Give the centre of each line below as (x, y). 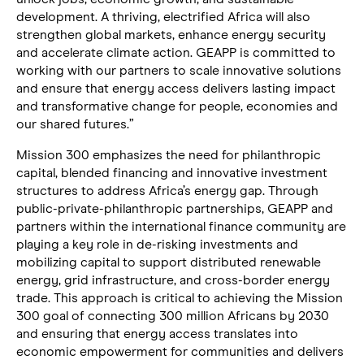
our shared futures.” (75, 124)
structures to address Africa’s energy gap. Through (167, 191)
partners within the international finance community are (181, 226)
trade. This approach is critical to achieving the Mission (180, 298)
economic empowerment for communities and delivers (180, 351)
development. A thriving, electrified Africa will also (163, 17)
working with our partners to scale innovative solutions (179, 70)
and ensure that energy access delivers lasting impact (176, 88)
